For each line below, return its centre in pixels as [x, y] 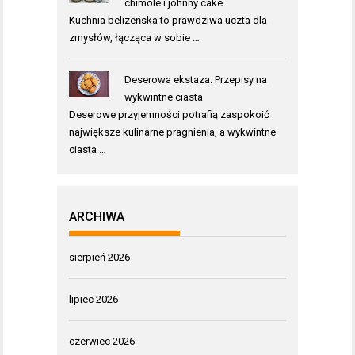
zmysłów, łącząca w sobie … [134, 38]
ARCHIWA [97, 217]
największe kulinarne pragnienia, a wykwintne [172, 132]
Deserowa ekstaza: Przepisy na [195, 80]
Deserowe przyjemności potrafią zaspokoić [169, 115]
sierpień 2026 [99, 257]
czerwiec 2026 [102, 341]
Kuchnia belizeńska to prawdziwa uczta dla [168, 20]
